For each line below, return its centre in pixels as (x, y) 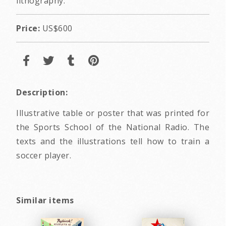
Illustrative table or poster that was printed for (113, 113)
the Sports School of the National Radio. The (113, 127)
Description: (42, 93)
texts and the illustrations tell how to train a (113, 142)
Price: (28, 29)
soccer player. (44, 156)
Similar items (45, 201)
